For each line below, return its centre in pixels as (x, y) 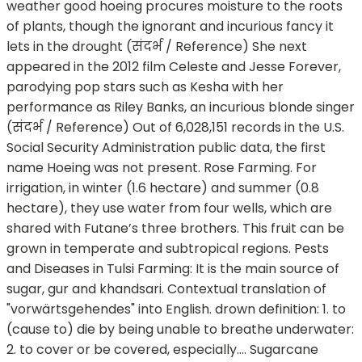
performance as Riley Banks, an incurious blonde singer (181, 107)
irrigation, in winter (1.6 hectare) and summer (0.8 (163, 188)
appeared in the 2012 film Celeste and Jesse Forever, (174, 67)
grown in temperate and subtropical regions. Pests (168, 249)
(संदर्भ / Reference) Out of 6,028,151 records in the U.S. (175, 128)
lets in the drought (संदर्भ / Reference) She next (157, 47)
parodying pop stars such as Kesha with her (145, 87)
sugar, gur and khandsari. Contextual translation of (166, 289)
